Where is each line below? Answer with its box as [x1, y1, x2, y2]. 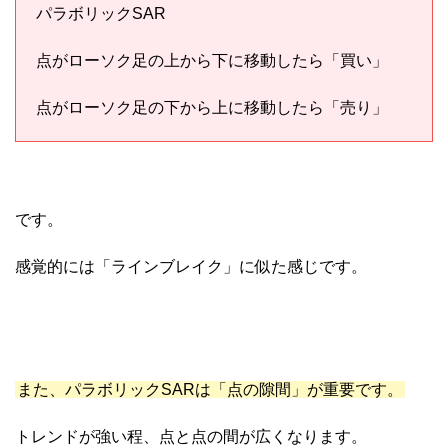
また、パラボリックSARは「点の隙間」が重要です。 [17, 380, 403, 398]
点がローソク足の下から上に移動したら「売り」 [36, 98, 388, 116]
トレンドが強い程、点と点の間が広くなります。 [15, 427, 367, 445]
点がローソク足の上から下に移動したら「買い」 [36, 51, 388, 69]
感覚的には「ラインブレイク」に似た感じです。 [15, 257, 367, 275]
